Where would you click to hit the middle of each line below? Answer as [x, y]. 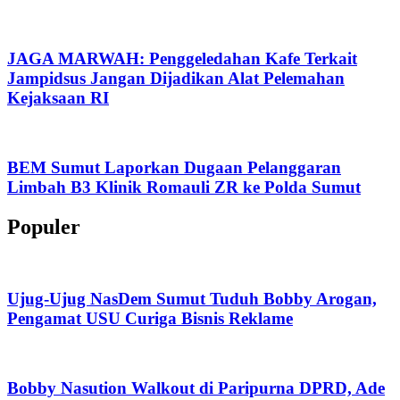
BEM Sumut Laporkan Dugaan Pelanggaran [174, 167]
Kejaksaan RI [58, 98]
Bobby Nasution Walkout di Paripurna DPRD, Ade [196, 387]
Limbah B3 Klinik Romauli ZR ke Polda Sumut [184, 187]
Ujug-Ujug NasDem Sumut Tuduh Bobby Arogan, [192, 299]
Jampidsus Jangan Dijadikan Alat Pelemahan [176, 79]
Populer [44, 226]
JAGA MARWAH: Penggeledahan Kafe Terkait [182, 59]
